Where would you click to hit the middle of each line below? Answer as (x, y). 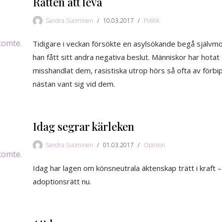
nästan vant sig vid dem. (74, 83)
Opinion (154, 145)
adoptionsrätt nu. (62, 181)
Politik (152, 20)
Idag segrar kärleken (83, 126)
